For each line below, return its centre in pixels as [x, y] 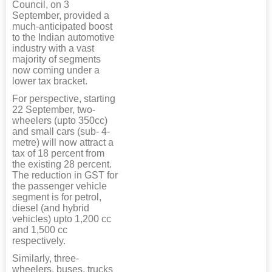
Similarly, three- [46, 259]
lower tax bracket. [50, 81]
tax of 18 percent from [58, 154]
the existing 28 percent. [62, 165]
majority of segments [56, 59]
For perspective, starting [64, 99]
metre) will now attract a [63, 143]
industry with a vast [53, 49]
